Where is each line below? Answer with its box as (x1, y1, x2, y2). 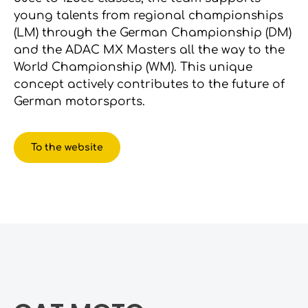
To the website (31, 142, 103, 153)
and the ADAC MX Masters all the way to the (14, 43, 285, 56)
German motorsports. (14, 95, 145, 108)
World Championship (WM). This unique (14, 60, 252, 74)
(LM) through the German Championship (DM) (14, 26, 291, 39)
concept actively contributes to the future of (14, 78, 285, 91)
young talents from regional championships (14, 9, 283, 22)
